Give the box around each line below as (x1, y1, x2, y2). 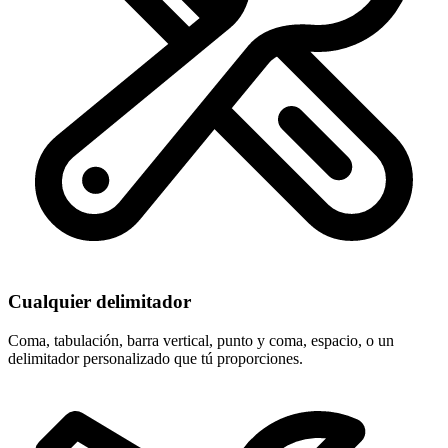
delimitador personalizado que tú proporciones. (8, 349, 303, 367)
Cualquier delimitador (8, 290, 191, 312)
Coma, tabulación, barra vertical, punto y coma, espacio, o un (8, 331, 394, 349)
